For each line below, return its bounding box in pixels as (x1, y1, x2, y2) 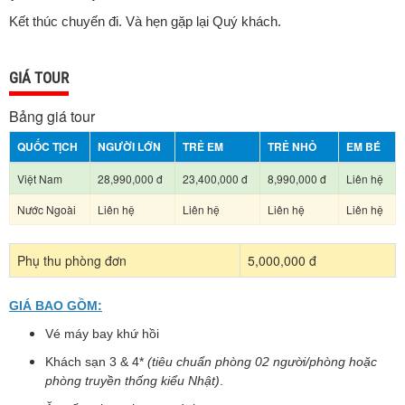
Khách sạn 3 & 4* (45, 354, 147, 369)
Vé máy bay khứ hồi (45, 326, 159, 341)
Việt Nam (17, 171, 62, 186)
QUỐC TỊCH (17, 138, 78, 155)
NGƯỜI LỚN (98, 138, 161, 155)
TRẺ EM (183, 138, 223, 155)
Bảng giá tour (9, 106, 95, 127)
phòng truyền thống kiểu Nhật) (45, 373, 220, 388)
